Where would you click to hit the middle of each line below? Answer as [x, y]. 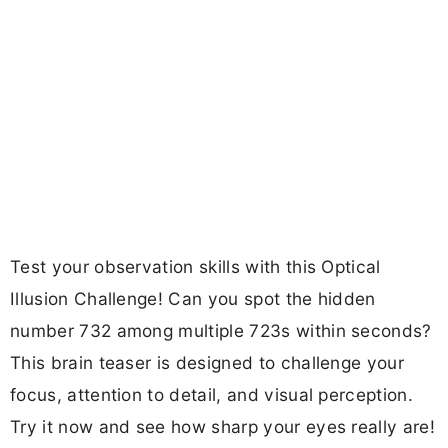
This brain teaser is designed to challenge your [207, 363]
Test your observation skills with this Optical [195, 267]
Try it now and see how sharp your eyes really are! [223, 427]
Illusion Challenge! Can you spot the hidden [193, 299]
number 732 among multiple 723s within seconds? [221, 331]
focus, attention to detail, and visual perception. [212, 395]
